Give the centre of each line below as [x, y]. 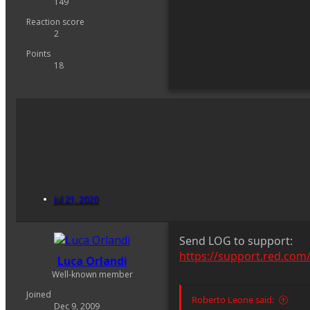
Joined [39, 295]
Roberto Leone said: [233, 300]
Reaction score [55, 22]
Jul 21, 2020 [76, 199]
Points [38, 54]
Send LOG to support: [236, 241]
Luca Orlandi [92, 261]
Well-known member [92, 275]
